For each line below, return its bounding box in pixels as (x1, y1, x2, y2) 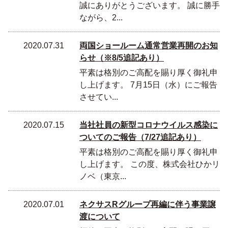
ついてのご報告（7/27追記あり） (79, 133, 201, 141)
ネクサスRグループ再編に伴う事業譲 (79, 200, 216, 209)
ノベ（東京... (79, 172, 126, 181)
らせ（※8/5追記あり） (79, 53, 164, 62)
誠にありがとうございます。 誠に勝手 (79, 1, 220, 10)
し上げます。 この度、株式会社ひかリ (79, 160, 220, 168)
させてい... (79, 93, 118, 101)
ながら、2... (79, 13, 123, 22)
